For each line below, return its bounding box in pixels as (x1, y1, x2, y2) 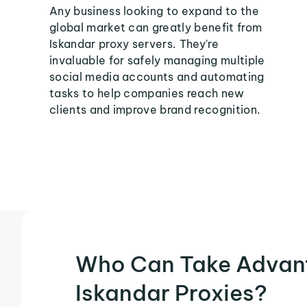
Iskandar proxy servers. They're (49, 37, 219, 51)
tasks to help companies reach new (49, 86, 245, 100)
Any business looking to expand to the (49, 4, 259, 18)
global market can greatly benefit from (49, 21, 262, 34)
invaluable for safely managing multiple (49, 53, 265, 67)
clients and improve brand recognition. (49, 103, 261, 116)
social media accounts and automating (49, 70, 265, 84)
